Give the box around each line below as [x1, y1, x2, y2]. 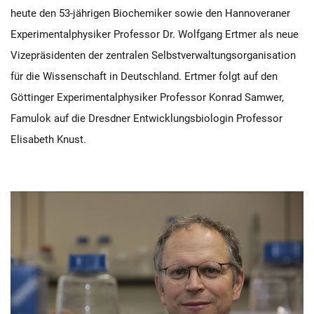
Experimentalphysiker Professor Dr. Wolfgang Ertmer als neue [11, 28, 299, 41]
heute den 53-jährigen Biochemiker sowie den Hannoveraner [11, 7, 290, 20]
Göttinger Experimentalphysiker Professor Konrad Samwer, [11, 91, 284, 104]
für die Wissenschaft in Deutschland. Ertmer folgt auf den [11, 70, 278, 83]
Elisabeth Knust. [11, 133, 86, 146]
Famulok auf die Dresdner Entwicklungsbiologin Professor [11, 112, 282, 125]
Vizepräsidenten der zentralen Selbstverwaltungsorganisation [11, 49, 296, 62]
